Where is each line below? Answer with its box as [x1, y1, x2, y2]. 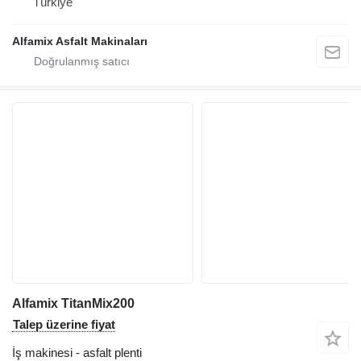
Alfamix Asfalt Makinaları [12, 34, 147, 48]
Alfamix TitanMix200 [12, 296, 135, 310]
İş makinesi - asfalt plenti [12, 345, 142, 359]
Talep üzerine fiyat [13, 317, 115, 331]
